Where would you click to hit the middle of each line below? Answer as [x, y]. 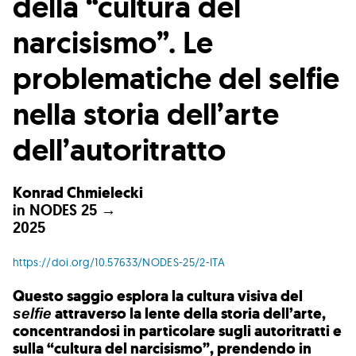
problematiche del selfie [176, 78]
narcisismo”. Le [113, 42]
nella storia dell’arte [146, 114]
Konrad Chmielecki [78, 192]
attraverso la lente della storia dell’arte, [189, 314]
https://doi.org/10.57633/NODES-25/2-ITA [121, 263]
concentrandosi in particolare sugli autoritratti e [177, 331]
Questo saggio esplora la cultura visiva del [158, 296]
